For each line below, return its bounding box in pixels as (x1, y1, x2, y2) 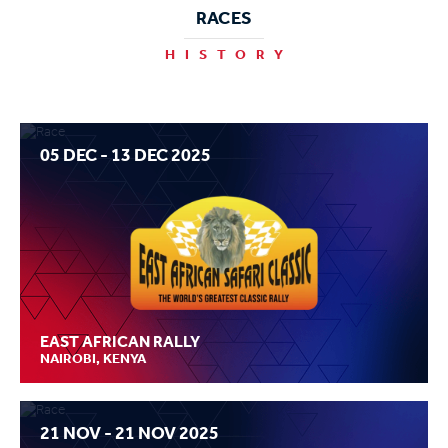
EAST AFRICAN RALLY (40, 331, 200, 351)
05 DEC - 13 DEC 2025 (40, 143, 211, 166)
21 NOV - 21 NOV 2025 (40, 421, 219, 444)
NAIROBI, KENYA (40, 350, 146, 368)
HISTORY (165, 46, 293, 64)
